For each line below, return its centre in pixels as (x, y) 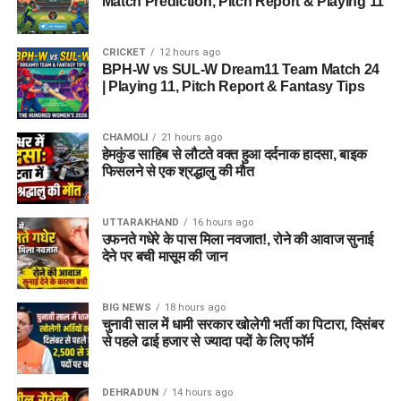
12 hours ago (189, 53)
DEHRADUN (130, 393)
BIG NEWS (126, 308)
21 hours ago (191, 138)
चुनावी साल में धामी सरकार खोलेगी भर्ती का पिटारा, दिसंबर (243, 325)
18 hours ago (195, 308)
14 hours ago (202, 393)
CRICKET (124, 53)
